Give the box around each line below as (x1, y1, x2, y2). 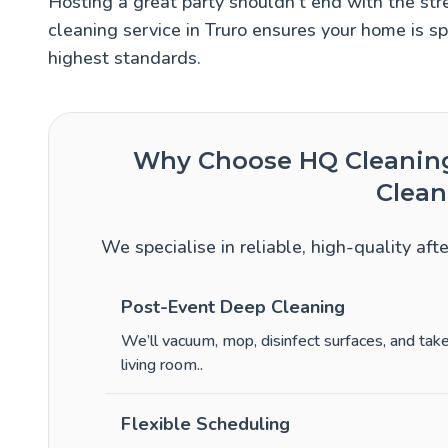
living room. (121, 354, 200, 377)
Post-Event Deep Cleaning (121, 295, 345, 320)
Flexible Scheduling (121, 412, 290, 437)
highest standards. (48, 46, 201, 71)
